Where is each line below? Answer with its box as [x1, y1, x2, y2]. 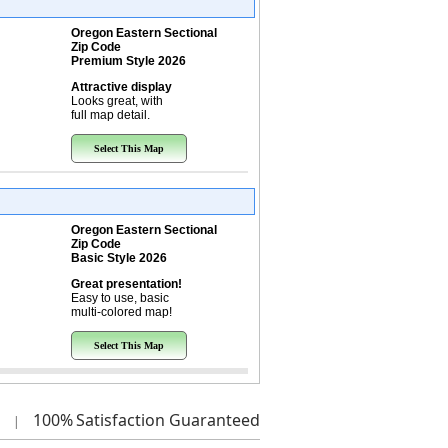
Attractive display [70, 80, 172, 94]
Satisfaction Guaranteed [75, 409, 260, 431]
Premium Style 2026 [70, 54, 186, 68]
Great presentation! [70, 277, 182, 291]
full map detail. [70, 108, 150, 122]
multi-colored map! [70, 305, 172, 319]
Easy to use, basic [70, 291, 169, 305]
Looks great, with [70, 94, 163, 108]
